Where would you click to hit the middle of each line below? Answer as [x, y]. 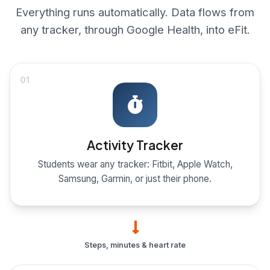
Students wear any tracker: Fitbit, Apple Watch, [135, 164]
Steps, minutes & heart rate [135, 245]
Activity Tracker [135, 145]
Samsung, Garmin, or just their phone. [135, 178]
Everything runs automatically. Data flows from [135, 12]
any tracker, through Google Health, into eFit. [135, 30]
